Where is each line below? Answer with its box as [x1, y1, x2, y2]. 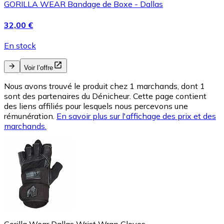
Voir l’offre [24, 63, 53, 71]
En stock [4, 40, 36, 50]
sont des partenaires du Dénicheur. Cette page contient [4, 90, 206, 101]
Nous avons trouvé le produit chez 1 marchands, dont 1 [4, 80, 205, 91]
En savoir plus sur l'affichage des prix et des [56, 110, 216, 121]
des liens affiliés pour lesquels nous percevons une [4, 100, 188, 111]
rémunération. [4, 110, 54, 121]
